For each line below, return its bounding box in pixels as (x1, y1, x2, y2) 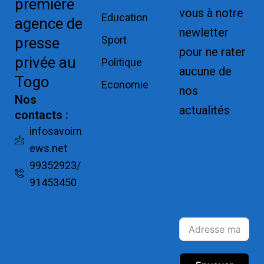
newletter (179, 25, 229, 39)
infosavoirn (29, 125, 82, 137)
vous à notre (179, 6, 243, 20)
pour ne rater (179, 45, 246, 59)
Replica (179, 123, 219, 137)
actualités (179, 103, 230, 117)
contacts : (14, 108, 68, 122)
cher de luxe (179, 200, 245, 214)
